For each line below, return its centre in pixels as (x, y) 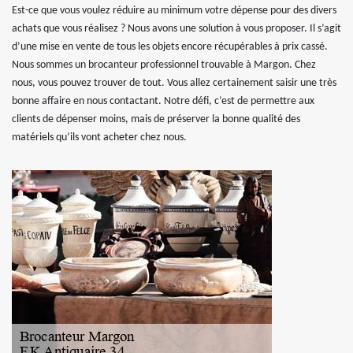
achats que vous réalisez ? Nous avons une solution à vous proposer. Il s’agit (176, 29)
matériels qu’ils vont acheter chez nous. (99, 137)
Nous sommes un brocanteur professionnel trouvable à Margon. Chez (164, 65)
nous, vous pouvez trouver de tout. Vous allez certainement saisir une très (174, 83)
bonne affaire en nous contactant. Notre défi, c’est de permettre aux (163, 101)
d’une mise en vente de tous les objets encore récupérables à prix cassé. (170, 47)
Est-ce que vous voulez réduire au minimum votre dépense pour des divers (174, 11)
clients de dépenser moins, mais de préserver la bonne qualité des (156, 119)
